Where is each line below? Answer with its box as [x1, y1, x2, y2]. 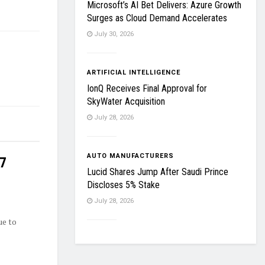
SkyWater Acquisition [87, 96, 165, 107]
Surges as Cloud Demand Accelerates [87, 12, 227, 24]
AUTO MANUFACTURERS [87, 152, 174, 160]
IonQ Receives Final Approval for [87, 83, 207, 94]
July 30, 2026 [92, 30, 134, 38]
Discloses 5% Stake [87, 179, 160, 190]
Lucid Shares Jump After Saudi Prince [87, 166, 228, 177]
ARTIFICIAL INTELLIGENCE [87, 69, 180, 76]
